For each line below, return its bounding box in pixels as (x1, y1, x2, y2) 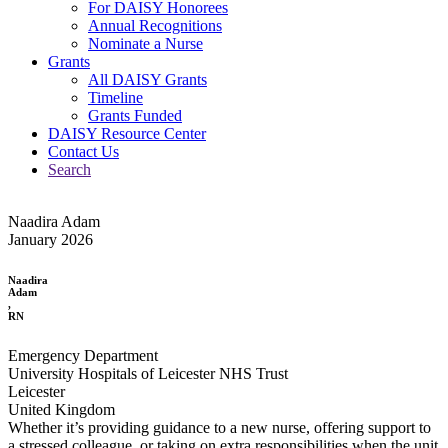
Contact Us (48, 142, 119, 160)
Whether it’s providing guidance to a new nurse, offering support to (8, 418, 431, 436)
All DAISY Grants (88, 70, 207, 88)
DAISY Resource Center (48, 124, 206, 142)
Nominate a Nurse (88, 34, 203, 52)
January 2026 (8, 230, 93, 248)
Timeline (88, 88, 143, 106)
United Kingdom (8, 400, 115, 418)
